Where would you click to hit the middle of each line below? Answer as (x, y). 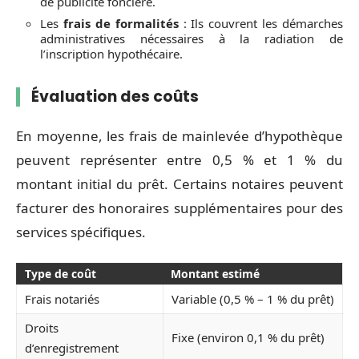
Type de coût (61, 273)
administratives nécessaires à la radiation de (192, 38)
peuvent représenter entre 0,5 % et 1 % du (179, 160)
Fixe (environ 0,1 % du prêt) (248, 337)
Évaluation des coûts (115, 96)
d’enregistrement (72, 347)
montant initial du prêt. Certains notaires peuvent (179, 184)
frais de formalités (121, 23)
